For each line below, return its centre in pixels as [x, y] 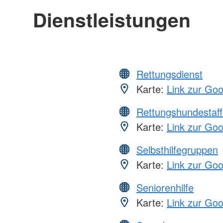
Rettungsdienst [169, 74]
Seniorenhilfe [165, 187]
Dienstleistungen [111, 19]
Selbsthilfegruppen [177, 149]
